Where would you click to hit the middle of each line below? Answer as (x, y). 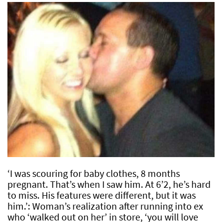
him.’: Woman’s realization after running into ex (105, 206)
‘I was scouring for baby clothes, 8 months (94, 173)
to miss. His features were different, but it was (102, 195)
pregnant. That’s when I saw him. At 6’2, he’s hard (109, 184)
